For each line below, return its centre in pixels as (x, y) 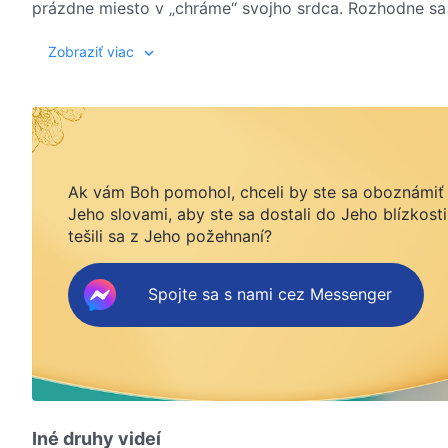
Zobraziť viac (91, 51)
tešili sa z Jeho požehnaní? (170, 235)
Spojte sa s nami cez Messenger (270, 294)
